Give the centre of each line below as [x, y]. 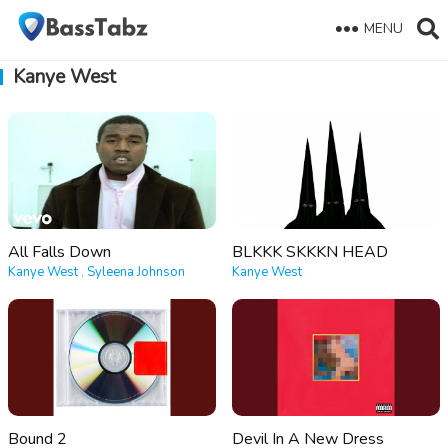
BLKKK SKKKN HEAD [310, 252]
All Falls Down [59, 252]
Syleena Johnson [136, 272]
